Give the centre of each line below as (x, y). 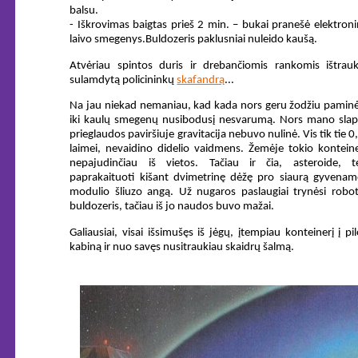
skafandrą (201, 80)
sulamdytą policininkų (123, 80)
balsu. (84, 10)
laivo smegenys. (108, 39)
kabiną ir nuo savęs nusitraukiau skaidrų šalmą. (182, 247)
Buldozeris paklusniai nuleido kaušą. (232, 39)
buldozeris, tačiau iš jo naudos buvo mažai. (172, 207)
